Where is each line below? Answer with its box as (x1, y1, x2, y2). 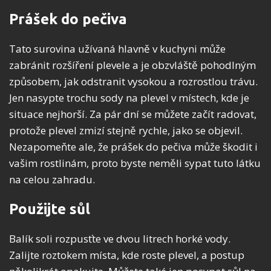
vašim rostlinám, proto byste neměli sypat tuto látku (9, 155, 261, 170)
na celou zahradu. (9, 172, 95, 186)
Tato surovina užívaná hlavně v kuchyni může (9, 41, 226, 56)
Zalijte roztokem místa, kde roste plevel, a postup (9, 247, 244, 262)
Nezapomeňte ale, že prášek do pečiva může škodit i (9, 139, 258, 154)
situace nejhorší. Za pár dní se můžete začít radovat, (9, 106, 256, 121)
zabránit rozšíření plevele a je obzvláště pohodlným (9, 57, 256, 72)
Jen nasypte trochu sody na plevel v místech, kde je (9, 90, 249, 105)
